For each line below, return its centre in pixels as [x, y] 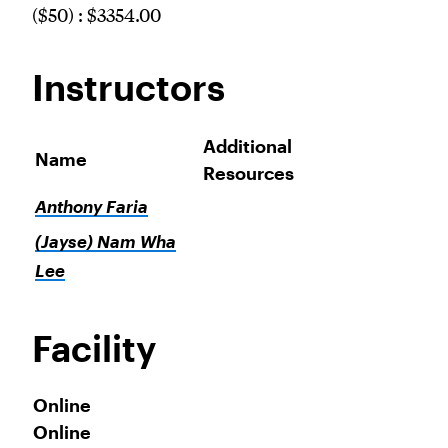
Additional [247, 146]
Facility [94, 348]
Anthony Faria [91, 206]
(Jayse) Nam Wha [105, 241]
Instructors [128, 87]
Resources [248, 173]
